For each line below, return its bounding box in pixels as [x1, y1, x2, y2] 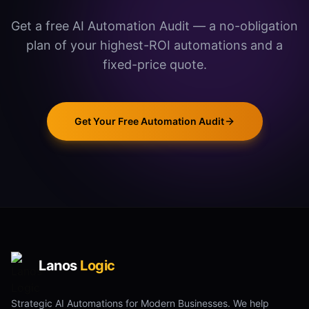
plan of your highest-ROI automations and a [26, 38, 283, 53]
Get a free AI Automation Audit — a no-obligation [11, 19, 298, 34]
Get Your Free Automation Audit [74, 115, 224, 128]
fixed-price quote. [102, 57, 207, 72]
